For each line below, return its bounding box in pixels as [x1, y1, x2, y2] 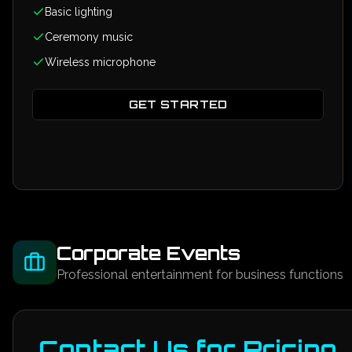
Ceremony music [45, 31, 133, 43]
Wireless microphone [45, 56, 156, 68]
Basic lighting [45, 5, 112, 18]
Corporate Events [57, 241, 240, 265]
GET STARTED [128, 97, 228, 111]
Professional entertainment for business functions [57, 267, 343, 282]
